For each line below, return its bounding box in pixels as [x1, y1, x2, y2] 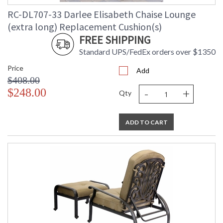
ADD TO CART [125, 118, 168, 126]
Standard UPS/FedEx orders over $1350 [79, 47, 216, 57]
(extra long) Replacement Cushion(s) [7, 20, 162, 33]
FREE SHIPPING [79, 33, 150, 47]
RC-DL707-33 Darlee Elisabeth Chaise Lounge [7, 8, 196, 21]
